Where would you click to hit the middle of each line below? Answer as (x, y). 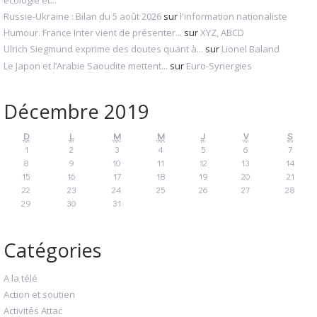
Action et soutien (39, 295)
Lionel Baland (250, 49)
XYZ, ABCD (222, 33)
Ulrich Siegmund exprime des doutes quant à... (103, 49)
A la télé (21, 278)
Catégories (53, 249)
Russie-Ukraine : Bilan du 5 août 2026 (82, 17)
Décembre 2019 (76, 111)
